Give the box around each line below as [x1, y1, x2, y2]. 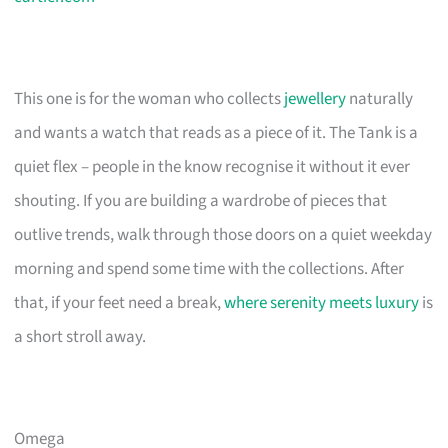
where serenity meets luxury [224, 290, 420, 315]
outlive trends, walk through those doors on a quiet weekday [14, 222, 433, 247]
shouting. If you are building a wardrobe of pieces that [14, 188, 388, 213]
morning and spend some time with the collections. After [14, 256, 405, 281]
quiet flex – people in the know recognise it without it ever [14, 154, 411, 179]
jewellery [284, 86, 347, 111]
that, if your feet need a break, [14, 290, 225, 315]
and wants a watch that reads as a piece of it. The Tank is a [14, 120, 419, 145]
